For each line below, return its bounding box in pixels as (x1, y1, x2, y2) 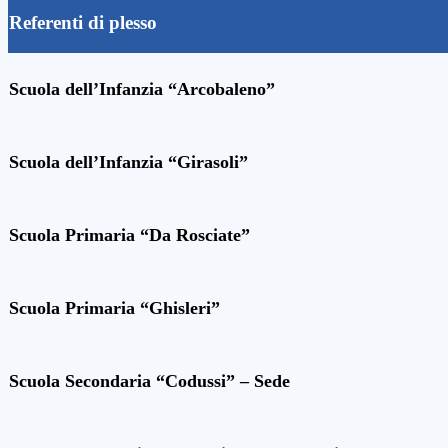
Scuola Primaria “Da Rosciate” (9, 225, 250, 246)
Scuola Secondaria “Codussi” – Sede (9, 371, 290, 392)
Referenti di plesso (9, 12, 157, 34)
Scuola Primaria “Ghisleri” (9, 298, 220, 319)
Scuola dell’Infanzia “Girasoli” (9, 152, 248, 173)
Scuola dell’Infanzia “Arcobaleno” (9, 79, 275, 100)
